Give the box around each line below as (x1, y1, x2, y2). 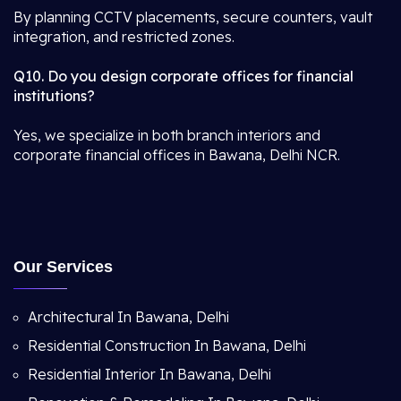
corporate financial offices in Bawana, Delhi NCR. (13, 146, 340, 164)
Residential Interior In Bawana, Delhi (28, 365, 271, 383)
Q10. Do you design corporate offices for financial (13, 67, 354, 85)
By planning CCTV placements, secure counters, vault (13, 8, 372, 26)
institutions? (13, 87, 95, 105)
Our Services (13, 258, 113, 276)
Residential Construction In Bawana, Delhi (28, 337, 306, 354)
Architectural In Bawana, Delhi (28, 308, 229, 326)
